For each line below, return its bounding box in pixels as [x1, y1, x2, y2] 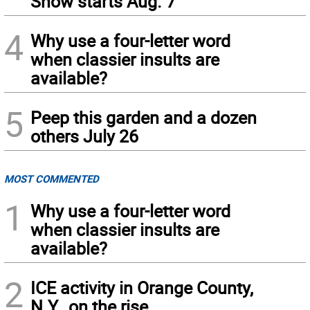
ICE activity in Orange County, [30, 276, 253, 300]
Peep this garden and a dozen [30, 106, 257, 129]
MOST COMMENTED [4, 172, 99, 186]
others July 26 [30, 125, 138, 148]
